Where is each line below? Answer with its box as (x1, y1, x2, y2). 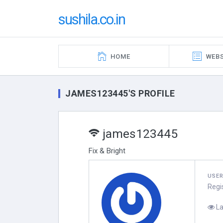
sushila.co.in (58, 10, 125, 28)
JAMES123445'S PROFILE (65, 88, 175, 99)
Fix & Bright (89, 146, 125, 155)
